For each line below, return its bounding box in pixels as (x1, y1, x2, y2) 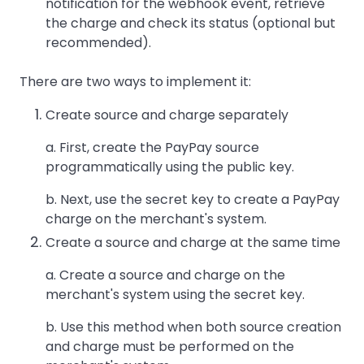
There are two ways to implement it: (19, 72, 251, 91)
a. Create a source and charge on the (45, 266, 285, 284)
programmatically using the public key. (45, 158, 294, 176)
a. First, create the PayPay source (45, 138, 259, 157)
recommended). (45, 33, 151, 52)
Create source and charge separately (45, 106, 288, 124)
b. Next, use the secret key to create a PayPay (45, 190, 340, 209)
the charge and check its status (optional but (45, 14, 336, 32)
